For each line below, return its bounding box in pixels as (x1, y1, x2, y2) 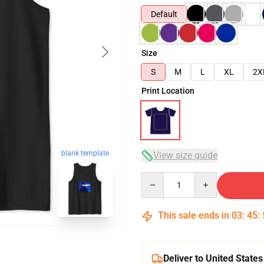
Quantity (141, 173, 173, 182)
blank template (61, 149, 109, 158)
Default (151, 9, 177, 19)
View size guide (153, 150, 217, 161)
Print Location (141, 86, 194, 95)
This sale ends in (156, 210, 232, 221)
